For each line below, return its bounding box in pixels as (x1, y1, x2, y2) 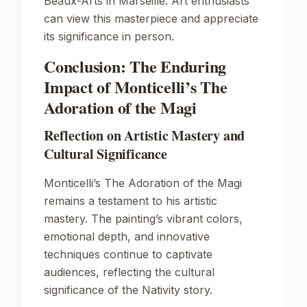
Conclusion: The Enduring (44, 54, 227, 78)
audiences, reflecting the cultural (44, 265, 214, 279)
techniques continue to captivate (44, 247, 212, 261)
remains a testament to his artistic (44, 194, 217, 208)
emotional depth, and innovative (44, 230, 210, 243)
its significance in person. (44, 29, 174, 43)
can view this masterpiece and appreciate (44, 12, 258, 25)
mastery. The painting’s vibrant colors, (44, 212, 243, 225)
